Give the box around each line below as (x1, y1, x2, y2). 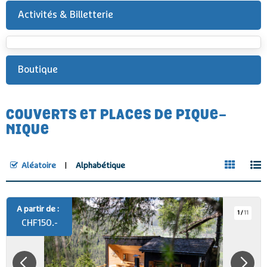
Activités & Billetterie (18, 10, 113, 20)
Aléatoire (21, 162, 56, 170)
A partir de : (17, 205, 59, 213)
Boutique (18, 65, 58, 75)
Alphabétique (75, 162, 125, 170)
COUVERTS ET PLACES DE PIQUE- (6, 109, 227, 123)
